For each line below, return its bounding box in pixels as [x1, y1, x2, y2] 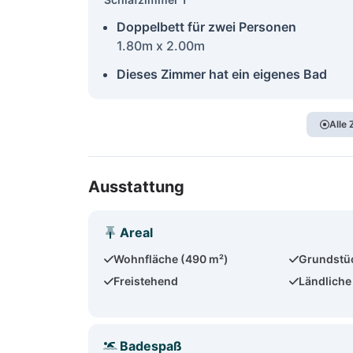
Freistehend [113, 274, 179, 288]
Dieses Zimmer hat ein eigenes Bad [117, 66, 327, 82]
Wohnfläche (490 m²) [113, 252, 229, 266]
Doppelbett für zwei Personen [117, 19, 296, 35]
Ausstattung [88, 177, 184, 196]
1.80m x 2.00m [117, 38, 205, 54]
